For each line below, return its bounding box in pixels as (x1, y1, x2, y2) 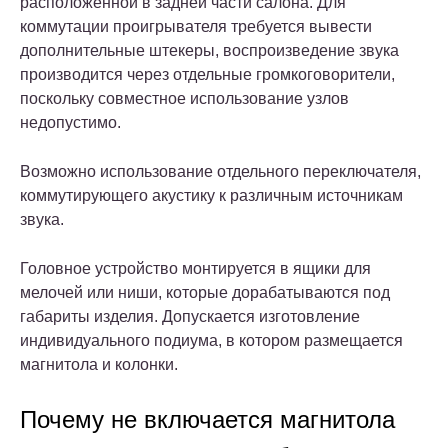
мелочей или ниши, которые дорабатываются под (20, 284, 390, 302)
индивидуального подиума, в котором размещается (20, 332, 403, 350)
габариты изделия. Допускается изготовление (20, 308, 360, 326)
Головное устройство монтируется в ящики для (20, 260, 371, 278)
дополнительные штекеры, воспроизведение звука (20, 42, 399, 60)
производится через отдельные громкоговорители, (20, 66, 395, 84)
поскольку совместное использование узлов (20, 90, 349, 108)
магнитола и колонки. (20, 356, 178, 374)
